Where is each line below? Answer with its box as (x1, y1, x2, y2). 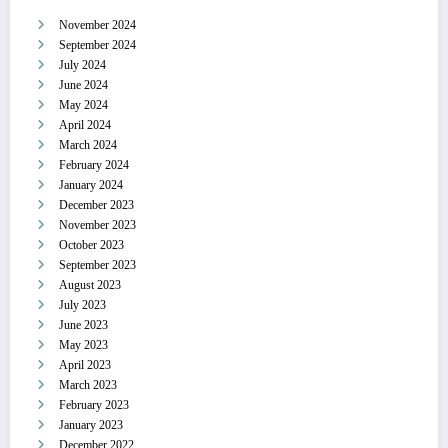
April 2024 (59, 118, 111, 133)
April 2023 (59, 358, 111, 373)
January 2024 (59, 178, 123, 193)
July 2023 (59, 298, 106, 313)
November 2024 (59, 18, 136, 33)
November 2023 (59, 218, 136, 233)
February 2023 (59, 398, 129, 413)
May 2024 (59, 98, 108, 113)
